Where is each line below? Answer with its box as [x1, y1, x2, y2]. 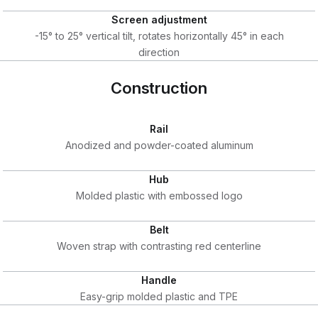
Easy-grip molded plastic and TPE [80, 290, 238, 302]
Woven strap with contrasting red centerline [57, 239, 261, 252]
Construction [111, 78, 207, 97]
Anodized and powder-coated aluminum [65, 138, 253, 151]
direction [138, 45, 180, 58]
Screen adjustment [111, 13, 207, 26]
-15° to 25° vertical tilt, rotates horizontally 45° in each [34, 29, 284, 42]
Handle [141, 273, 177, 286]
